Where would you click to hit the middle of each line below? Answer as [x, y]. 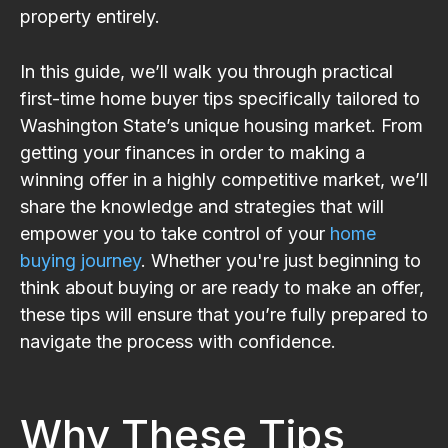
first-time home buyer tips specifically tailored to [220, 98]
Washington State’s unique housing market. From [221, 125]
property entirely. [90, 16]
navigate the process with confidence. [178, 341]
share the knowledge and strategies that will [202, 206]
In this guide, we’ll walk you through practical [206, 71]
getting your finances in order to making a [192, 152]
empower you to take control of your [175, 233]
